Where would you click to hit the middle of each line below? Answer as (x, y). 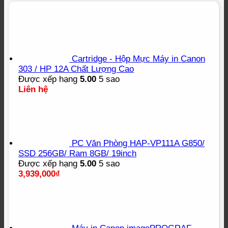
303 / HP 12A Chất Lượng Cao (76, 69)
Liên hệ (33, 89)
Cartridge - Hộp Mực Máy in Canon (138, 59)
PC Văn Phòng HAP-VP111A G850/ (138, 144)
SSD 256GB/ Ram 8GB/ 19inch (77, 154)
